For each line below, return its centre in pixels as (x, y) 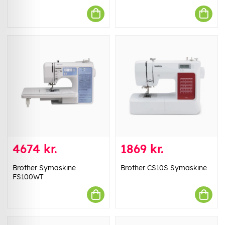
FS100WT (28, 177)
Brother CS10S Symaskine (164, 168)
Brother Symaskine (44, 168)
